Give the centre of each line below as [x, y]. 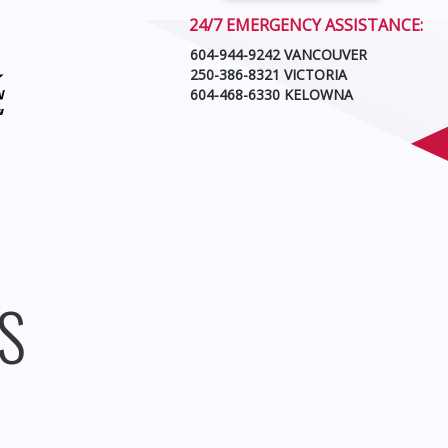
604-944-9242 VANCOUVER [279, 54]
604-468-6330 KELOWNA [272, 94]
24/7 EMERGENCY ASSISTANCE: [306, 24]
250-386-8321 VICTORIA [269, 74]
